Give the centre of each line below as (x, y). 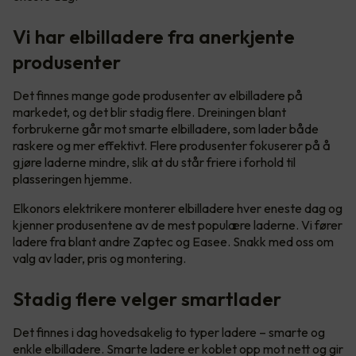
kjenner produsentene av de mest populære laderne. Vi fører (178, 225)
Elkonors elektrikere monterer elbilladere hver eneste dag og (178, 209)
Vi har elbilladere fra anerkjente (154, 37)
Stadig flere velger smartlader (147, 299)
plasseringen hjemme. (74, 179)
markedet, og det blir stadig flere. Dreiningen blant (149, 112)
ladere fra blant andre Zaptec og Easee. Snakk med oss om (173, 242)
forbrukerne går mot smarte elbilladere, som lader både (166, 129)
